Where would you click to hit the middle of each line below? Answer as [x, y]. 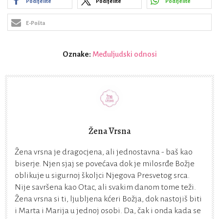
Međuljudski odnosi [124, 54]
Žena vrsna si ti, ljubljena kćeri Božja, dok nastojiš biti [108, 199]
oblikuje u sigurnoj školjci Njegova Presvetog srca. [102, 176]
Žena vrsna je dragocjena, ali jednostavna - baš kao [104, 152]
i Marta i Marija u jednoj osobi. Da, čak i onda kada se [108, 211]
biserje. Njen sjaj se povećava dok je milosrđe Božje [105, 164]
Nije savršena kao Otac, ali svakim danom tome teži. [105, 187]
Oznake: [77, 54]
